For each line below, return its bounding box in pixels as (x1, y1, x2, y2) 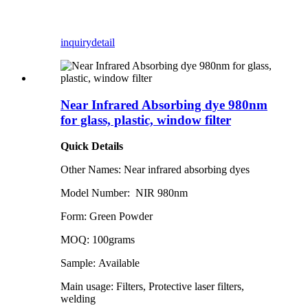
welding (60, 293, 96, 305)
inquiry (60, 36, 91, 48)
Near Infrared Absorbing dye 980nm (60, 97, 267, 112)
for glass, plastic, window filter (60, 112, 231, 127)
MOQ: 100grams (60, 234, 135, 246)
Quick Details (60, 140, 123, 153)
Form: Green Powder (60, 210, 153, 223)
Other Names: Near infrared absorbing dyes (60, 164, 250, 176)
